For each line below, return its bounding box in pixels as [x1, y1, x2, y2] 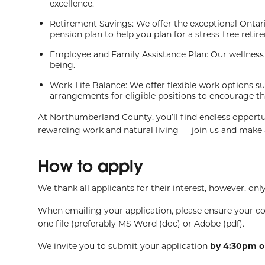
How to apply [38, 155, 143, 177]
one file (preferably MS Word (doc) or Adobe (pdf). [38, 218, 244, 229]
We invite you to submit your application [38, 240, 210, 251]
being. [50, 59, 75, 70]
